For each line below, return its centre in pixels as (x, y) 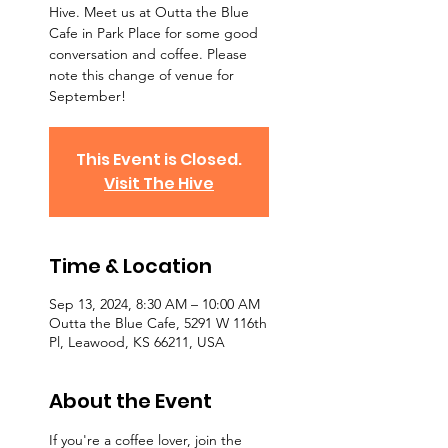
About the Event (130, 401)
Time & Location (130, 266)
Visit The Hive (159, 183)
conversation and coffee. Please (148, 54)
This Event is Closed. (159, 159)
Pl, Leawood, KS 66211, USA (137, 342)
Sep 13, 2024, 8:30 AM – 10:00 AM (154, 304)
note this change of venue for (141, 75)
